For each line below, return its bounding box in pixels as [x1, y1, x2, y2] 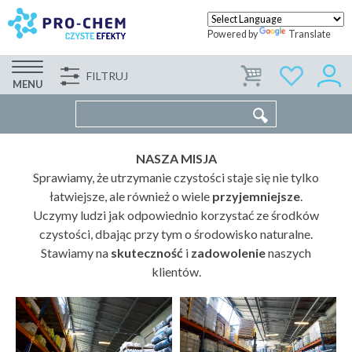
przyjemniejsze [212, 189, 300, 203]
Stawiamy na [41, 245, 108, 260]
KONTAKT [278, 75, 335, 89]
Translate [288, 28, 331, 40]
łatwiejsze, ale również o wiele [49, 189, 212, 203]
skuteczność [108, 245, 183, 260]
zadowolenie [191, 245, 266, 260]
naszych [266, 245, 311, 260]
